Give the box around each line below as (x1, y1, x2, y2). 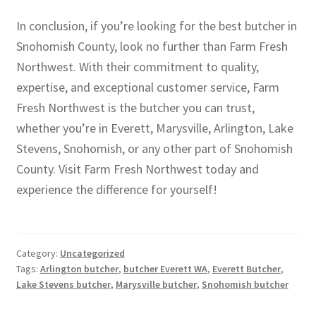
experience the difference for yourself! (16, 181, 217, 198)
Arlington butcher (39, 262, 119, 276)
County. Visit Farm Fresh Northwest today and (16, 161, 259, 178)
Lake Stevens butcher (16, 278, 111, 291)
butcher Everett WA (123, 262, 207, 276)
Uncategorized (59, 247, 125, 260)
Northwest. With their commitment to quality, (16, 59, 259, 75)
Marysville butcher (115, 278, 197, 291)
